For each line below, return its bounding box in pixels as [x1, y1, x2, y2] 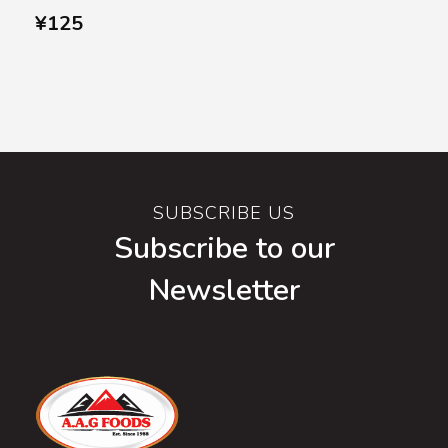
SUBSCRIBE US [153, 201, 295, 226]
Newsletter [148, 270, 300, 312]
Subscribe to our [113, 228, 335, 270]
